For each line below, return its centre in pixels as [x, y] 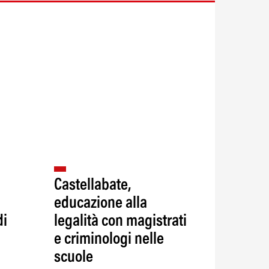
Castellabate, [92, 185]
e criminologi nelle [109, 239]
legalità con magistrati [120, 221]
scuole [73, 257]
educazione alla [100, 203]
